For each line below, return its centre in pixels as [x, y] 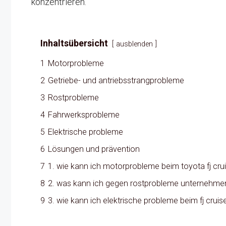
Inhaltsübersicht [74, 43]
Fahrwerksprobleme [84, 115]
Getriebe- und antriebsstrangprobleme [116, 80]
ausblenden [134, 44]
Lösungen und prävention [94, 149]
